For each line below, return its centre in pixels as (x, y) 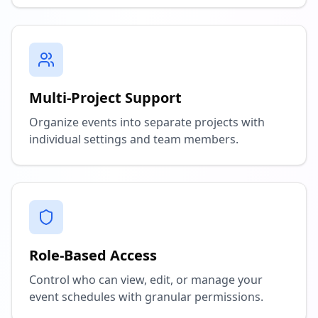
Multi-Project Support (105, 98)
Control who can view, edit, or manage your (146, 280)
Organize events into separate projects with (147, 122)
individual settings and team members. (134, 139)
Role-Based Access (93, 255)
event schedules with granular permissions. (146, 297)
